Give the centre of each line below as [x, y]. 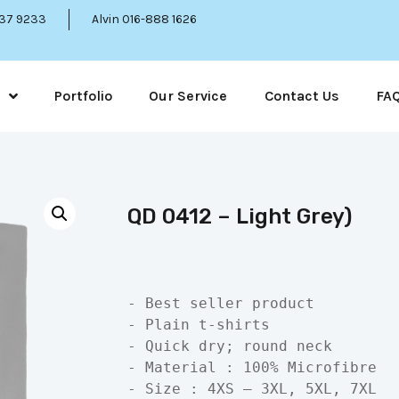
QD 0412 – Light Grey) [239, 216]
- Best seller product [220, 304]
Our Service [188, 96]
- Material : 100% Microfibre [252, 368]
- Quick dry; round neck [229, 346]
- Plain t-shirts [198, 325]
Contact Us [301, 96]
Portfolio [83, 96]
